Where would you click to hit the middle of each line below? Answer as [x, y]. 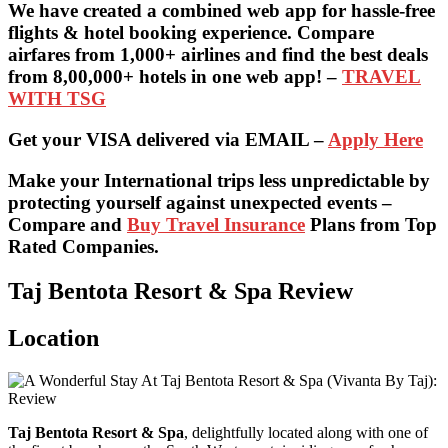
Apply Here [375, 140]
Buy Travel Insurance [216, 224]
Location [53, 337]
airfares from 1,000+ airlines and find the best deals [218, 55]
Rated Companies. [83, 246]
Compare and [67, 224]
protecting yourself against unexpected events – [200, 202]
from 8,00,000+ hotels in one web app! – [175, 77]
